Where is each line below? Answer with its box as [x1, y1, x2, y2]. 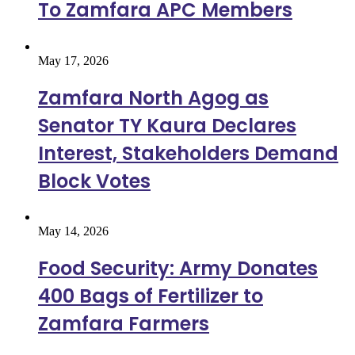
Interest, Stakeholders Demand [38, 139, 338, 166]
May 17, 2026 [38, 53, 109, 67]
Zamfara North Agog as [38, 84, 269, 111]
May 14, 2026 [38, 224, 109, 239]
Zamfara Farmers [38, 311, 209, 338]
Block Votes [38, 167, 151, 194]
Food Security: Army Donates [38, 255, 318, 282]
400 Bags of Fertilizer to [38, 283, 263, 310]
